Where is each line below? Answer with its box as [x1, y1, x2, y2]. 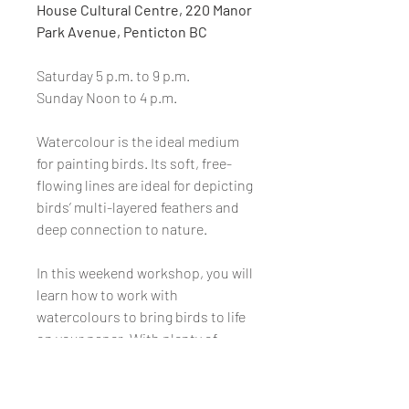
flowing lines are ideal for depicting [37, 176, 253, 194]
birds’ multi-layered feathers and [37, 198, 239, 216]
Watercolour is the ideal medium [37, 132, 239, 151]
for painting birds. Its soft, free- [37, 154, 232, 173]
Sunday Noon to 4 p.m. [37, 89, 177, 107]
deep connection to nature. [37, 220, 207, 238]
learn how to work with [37, 286, 178, 304]
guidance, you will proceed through [37, 373, 256, 392]
